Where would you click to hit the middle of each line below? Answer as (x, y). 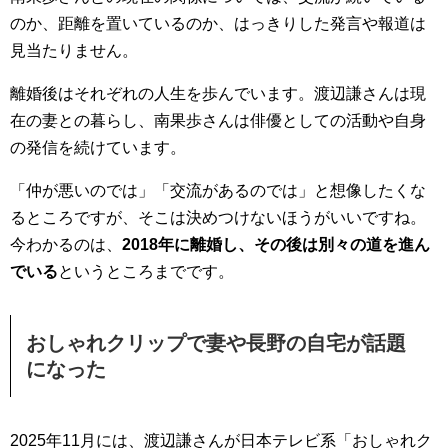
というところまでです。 (146, 272)
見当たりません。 (74, 51)
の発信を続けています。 (98, 148)
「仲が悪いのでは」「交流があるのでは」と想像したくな (218, 191)
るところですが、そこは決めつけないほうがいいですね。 (218, 218)
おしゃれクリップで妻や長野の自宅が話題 (216, 343)
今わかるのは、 (66, 245)
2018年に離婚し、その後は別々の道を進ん (276, 245)
